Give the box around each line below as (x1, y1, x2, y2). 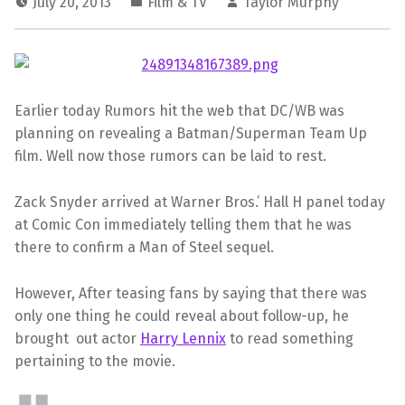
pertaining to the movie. (14, 352, 175, 370)
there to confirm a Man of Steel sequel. (14, 238, 274, 256)
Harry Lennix (140, 329, 226, 347)
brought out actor (14, 329, 140, 347)
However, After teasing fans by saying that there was (14, 284, 367, 302)
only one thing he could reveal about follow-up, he (14, 306, 349, 325)
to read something (226, 329, 353, 347)
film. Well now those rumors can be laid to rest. (14, 147, 326, 165)
